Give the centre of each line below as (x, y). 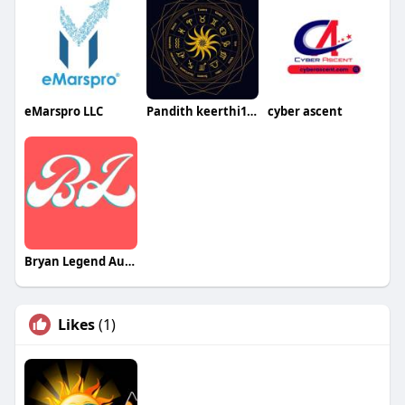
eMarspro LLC (63, 111)
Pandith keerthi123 (251, 111)
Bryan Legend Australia (129, 261)
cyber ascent (306, 111)
